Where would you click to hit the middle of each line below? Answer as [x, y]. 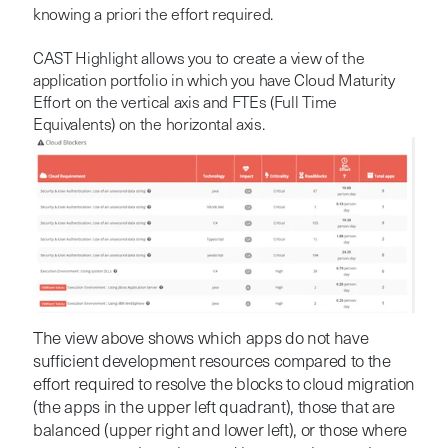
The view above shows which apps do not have [200, 339]
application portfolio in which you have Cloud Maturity [213, 81]
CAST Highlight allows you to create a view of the [198, 59]
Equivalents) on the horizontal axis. [148, 125]
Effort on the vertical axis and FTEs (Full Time [184, 103]
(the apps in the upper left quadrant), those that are [213, 408]
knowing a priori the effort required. [153, 15]
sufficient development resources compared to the [211, 362]
